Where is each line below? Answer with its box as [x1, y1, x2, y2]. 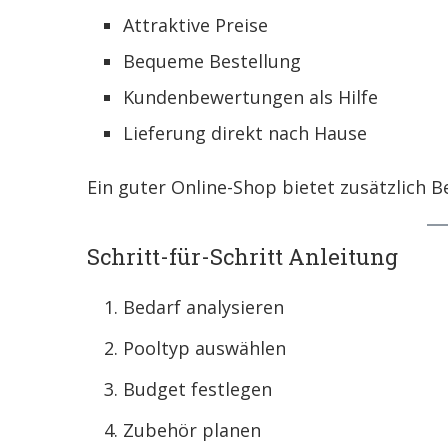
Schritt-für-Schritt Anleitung [87, 242, 398, 272]
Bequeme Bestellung [123, 49, 301, 74]
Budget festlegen [123, 377, 272, 402]
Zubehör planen [123, 418, 261, 443]
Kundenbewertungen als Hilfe [123, 85, 378, 110]
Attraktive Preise [123, 13, 268, 38]
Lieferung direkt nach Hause [123, 121, 367, 146]
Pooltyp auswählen [123, 336, 286, 361]
